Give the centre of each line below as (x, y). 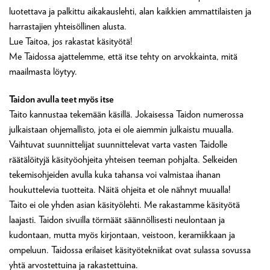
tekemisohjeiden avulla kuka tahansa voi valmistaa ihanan (115, 174)
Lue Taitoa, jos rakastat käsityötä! (71, 42)
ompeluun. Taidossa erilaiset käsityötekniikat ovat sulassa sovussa (130, 250)
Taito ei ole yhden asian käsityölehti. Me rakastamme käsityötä (124, 204)
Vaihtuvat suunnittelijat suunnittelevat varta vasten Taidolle (118, 144)
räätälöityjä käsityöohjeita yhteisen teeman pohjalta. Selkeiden (123, 159)
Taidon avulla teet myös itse (61, 99)
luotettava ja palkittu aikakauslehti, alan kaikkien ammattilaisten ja (130, 11)
